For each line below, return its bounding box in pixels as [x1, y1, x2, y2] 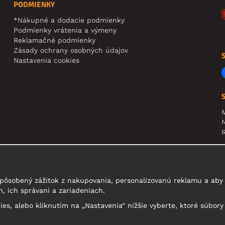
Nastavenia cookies [14, 56, 80, 64]
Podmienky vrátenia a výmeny [14, 26, 117, 34]
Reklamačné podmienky [14, 36, 96, 44]
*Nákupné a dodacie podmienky [14, 16, 125, 24]
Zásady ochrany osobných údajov [14, 46, 129, 54]
